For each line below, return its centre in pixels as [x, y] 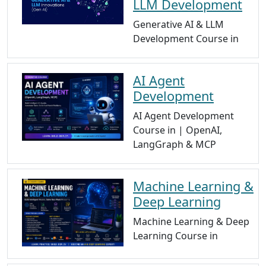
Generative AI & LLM [178, 25]
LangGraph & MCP [175, 145]
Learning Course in [175, 236]
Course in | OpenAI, [178, 130]
